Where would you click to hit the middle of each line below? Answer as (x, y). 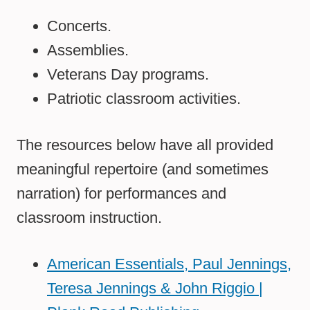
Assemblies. (88, 51)
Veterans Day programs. (128, 75)
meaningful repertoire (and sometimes (143, 170)
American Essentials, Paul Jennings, (169, 264)
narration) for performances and (121, 194)
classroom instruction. (89, 218)
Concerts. (79, 26)
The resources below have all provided (145, 145)
